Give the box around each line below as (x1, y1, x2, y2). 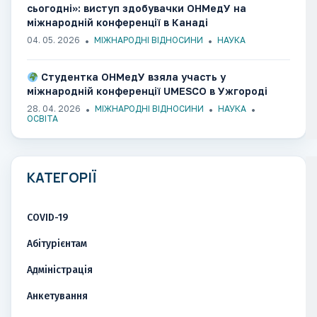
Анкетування (27, 290, 88, 303)
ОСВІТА (27, 113, 58, 125)
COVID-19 (27, 212, 68, 224)
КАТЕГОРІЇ (27, 168, 96, 188)
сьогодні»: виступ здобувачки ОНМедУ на (27, 2, 246, 15)
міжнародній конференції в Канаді (27, 16, 208, 29)
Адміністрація (27, 264, 93, 277)
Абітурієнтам (27, 238, 87, 250)
